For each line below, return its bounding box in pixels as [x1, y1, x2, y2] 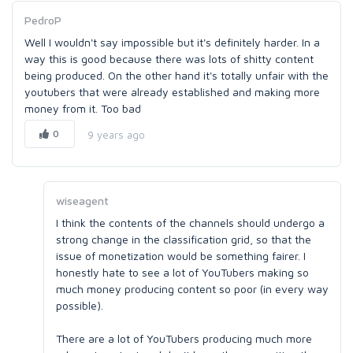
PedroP [24, 13, 61, 27]
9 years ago [87, 128, 145, 141]
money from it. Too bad [24, 102, 141, 115]
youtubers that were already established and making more [24, 85, 320, 98]
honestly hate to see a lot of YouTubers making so [56, 266, 309, 279]
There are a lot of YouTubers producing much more [56, 332, 312, 345]
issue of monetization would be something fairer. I [56, 249, 306, 262]
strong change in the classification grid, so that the [56, 232, 311, 246]
